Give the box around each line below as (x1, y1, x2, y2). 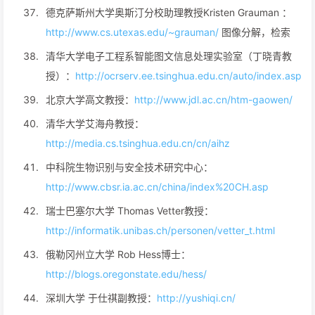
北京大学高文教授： (46, 94, 134, 105)
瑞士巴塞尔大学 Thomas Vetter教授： (46, 205, 214, 217)
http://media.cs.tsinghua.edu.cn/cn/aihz (46, 137, 230, 149)
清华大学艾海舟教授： (46, 117, 144, 129)
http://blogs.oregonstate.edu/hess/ (46, 268, 207, 280)
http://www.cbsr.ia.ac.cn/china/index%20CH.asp (46, 181, 269, 193)
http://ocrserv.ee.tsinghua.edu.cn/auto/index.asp (75, 70, 302, 82)
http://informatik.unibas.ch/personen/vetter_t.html (46, 224, 275, 236)
